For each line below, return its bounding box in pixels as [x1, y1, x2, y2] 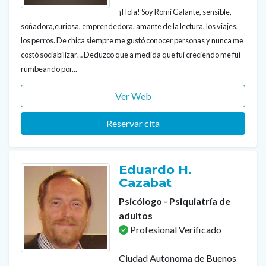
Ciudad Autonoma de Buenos [119, 252, 236, 264]
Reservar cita [106, 118, 160, 129]
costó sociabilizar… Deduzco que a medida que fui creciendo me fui [21, 50, 240, 60]
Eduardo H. [119, 162, 192, 178]
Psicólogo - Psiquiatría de [119, 195, 230, 207]
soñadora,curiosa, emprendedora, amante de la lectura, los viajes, [21, 21, 238, 31]
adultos [119, 210, 153, 221]
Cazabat [119, 175, 175, 191]
